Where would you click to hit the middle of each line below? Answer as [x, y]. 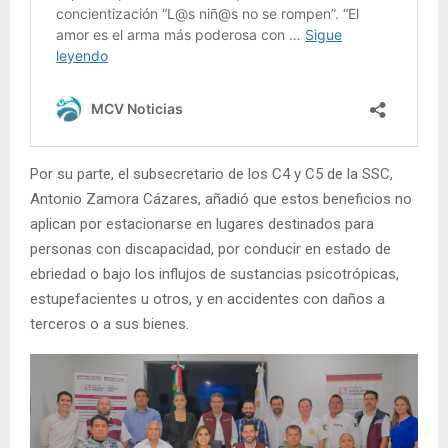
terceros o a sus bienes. [109, 323]
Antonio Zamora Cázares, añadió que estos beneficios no [221, 198]
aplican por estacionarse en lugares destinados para [202, 223]
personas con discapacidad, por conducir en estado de [210, 248]
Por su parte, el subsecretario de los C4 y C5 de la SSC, [211, 173]
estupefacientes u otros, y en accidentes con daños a [207, 298]
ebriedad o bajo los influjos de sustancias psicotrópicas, [214, 273]
